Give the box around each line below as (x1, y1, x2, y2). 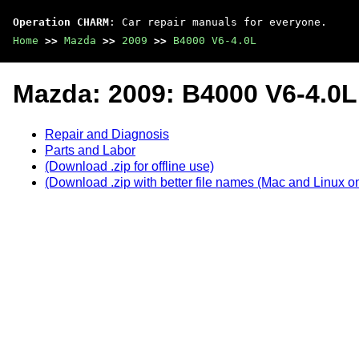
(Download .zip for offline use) (45, 159, 214, 173)
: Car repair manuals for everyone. (109, 16, 327, 28)
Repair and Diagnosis (45, 127, 169, 141)
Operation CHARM (13, 16, 109, 28)
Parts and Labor (45, 143, 135, 157)
